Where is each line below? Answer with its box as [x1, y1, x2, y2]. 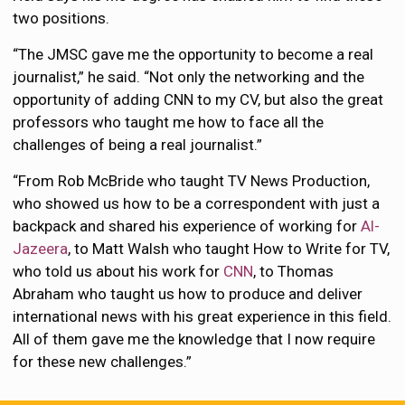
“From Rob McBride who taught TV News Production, [13, 172, 371, 190]
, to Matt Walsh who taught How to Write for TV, [68, 240, 391, 258]
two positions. [13, 9, 110, 27]
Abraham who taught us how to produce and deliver [13, 285, 363, 303]
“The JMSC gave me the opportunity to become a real [13, 45, 374, 63]
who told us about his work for [13, 262, 224, 280]
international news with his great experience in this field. [13, 307, 392, 325]
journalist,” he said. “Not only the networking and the [13, 68, 365, 86]
